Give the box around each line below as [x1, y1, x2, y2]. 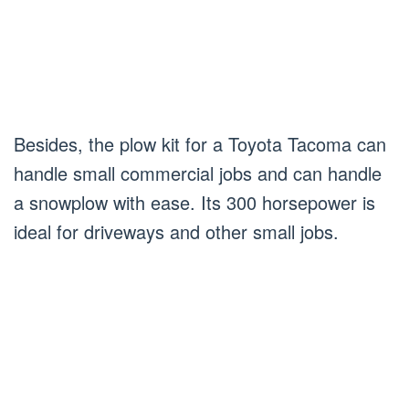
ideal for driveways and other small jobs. [14, 218, 339, 246]
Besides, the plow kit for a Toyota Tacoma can [14, 131, 386, 158]
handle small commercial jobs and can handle [14, 160, 382, 187]
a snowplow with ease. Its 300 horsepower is [14, 189, 375, 216]
